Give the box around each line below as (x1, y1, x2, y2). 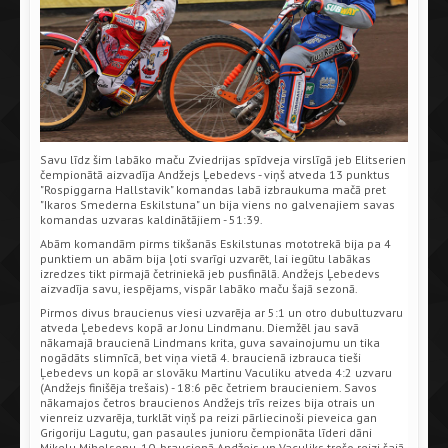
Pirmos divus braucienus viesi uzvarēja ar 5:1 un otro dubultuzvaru (40, 304, 403, 320)
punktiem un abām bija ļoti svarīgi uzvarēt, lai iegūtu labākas (40, 250, 371, 266)
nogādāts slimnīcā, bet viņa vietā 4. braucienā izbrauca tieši (40, 349, 361, 365)
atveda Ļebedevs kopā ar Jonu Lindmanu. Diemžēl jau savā (40, 319, 359, 335)
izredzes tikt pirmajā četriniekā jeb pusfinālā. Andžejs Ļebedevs (40, 265, 380, 281)
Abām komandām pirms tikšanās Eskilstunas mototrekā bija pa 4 (40, 235, 391, 251)
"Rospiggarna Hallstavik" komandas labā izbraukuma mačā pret (40, 181, 386, 197)
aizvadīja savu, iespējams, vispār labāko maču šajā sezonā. (40, 280, 358, 296)
